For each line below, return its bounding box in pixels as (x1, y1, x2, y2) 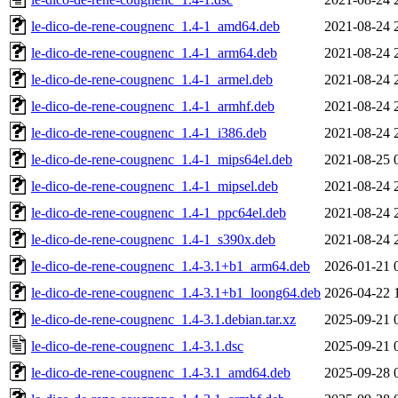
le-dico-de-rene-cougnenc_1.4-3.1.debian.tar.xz (31, 311, 296, 327)
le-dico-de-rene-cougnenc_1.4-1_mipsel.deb (31, 178, 278, 194)
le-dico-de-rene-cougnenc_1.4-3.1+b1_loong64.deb (31, 284, 321, 300)
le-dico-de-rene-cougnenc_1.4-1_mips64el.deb (31, 151, 292, 167)
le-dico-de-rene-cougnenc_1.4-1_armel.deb (31, 71, 273, 87)
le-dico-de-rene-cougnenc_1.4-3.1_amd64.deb (31, 364, 291, 380)
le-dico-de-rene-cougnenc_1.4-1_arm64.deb (31, 44, 277, 60)
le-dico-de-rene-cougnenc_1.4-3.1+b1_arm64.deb (31, 258, 310, 274)
